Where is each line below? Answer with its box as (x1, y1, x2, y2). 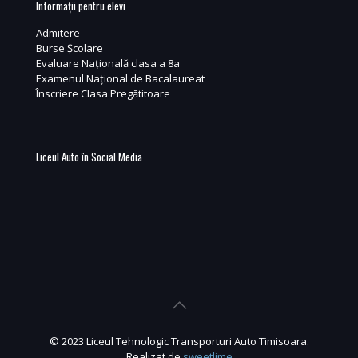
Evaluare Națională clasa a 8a (36, 56, 180, 70)
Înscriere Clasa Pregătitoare (36, 86, 170, 101)
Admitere (36, 26, 80, 40)
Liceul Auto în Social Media (36, 149, 142, 165)
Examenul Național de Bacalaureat (36, 71, 205, 86)
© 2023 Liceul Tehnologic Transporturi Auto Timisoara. (49, 334, 309, 348)
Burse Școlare (36, 41, 103, 55)
